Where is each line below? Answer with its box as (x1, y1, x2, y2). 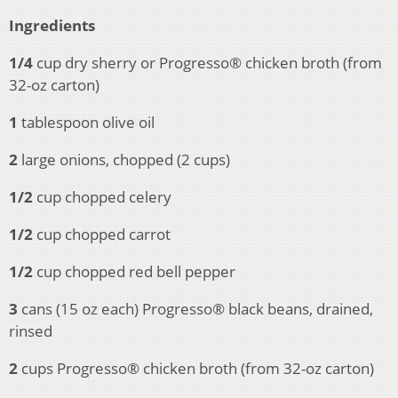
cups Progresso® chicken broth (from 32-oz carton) (21, 358, 374, 379)
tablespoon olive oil (21, 112, 155, 133)
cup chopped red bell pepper (36, 261, 235, 283)
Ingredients (9, 15, 95, 36)
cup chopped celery (36, 187, 171, 208)
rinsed (9, 321, 52, 342)
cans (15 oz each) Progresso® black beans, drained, (21, 298, 373, 320)
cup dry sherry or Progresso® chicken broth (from (36, 52, 382, 74)
